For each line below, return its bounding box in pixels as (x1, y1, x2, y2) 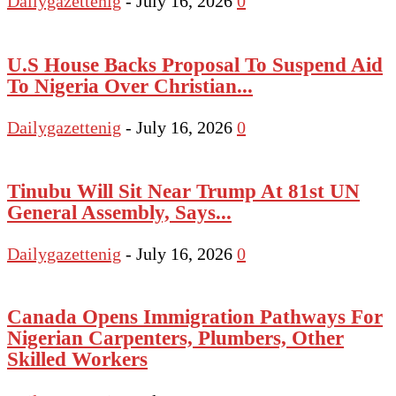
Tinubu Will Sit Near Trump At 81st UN (7, 179, 360, 202)
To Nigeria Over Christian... (7, 73, 253, 97)
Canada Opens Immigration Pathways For (7, 305, 383, 329)
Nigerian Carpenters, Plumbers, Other (7, 326, 344, 350)
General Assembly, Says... (7, 200, 232, 224)
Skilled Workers (7, 347, 148, 371)
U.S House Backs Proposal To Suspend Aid (7, 52, 383, 76)
